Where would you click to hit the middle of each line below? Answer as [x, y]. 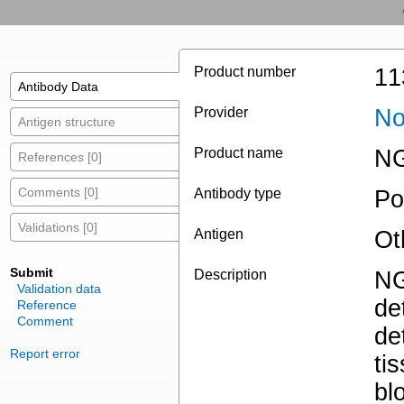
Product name [239, 153]
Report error [45, 354]
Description [230, 275]
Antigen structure [67, 122]
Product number [245, 72]
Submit [32, 273]
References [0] [60, 157]
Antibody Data [58, 87]
